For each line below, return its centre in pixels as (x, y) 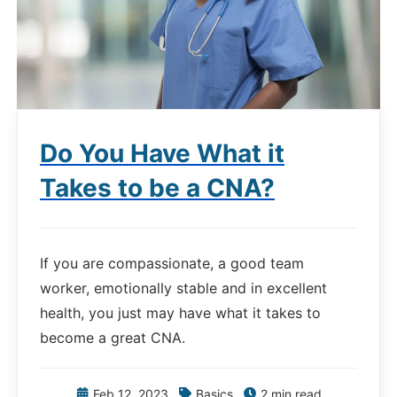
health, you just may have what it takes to (180, 313)
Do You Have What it (162, 154)
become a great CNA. (113, 338)
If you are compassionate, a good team (172, 264)
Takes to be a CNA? (157, 188)
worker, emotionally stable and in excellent (183, 288)
